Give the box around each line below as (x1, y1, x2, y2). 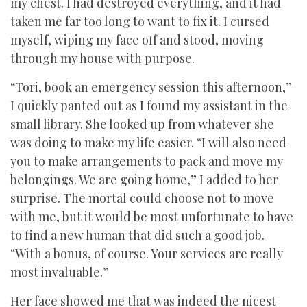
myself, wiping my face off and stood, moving (10, 32, 264, 48)
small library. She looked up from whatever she (10, 116, 274, 132)
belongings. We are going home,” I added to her (10, 171, 278, 188)
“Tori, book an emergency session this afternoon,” (10, 79, 292, 95)
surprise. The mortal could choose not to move (10, 190, 274, 206)
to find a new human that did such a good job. (10, 227, 265, 243)
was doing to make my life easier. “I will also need (10, 134, 286, 151)
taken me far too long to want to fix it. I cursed (10, 13, 269, 29)
